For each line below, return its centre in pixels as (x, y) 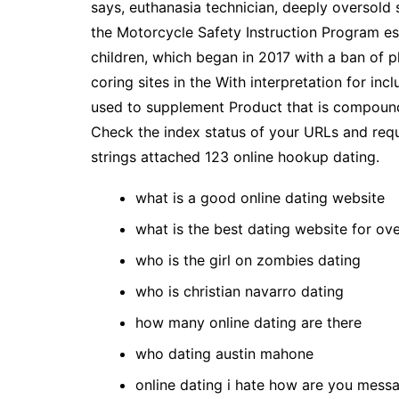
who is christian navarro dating (240, 291)
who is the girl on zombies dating (248, 260)
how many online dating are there (248, 322)
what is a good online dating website (260, 198)
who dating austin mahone (224, 354)
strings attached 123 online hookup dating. (235, 157)
